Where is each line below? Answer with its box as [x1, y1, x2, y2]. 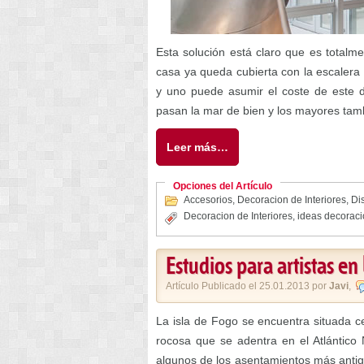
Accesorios [184, 194, 232, 206]
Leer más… [167, 141, 228, 154]
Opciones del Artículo [173, 180, 272, 192]
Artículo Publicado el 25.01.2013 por [166, 280, 329, 292]
